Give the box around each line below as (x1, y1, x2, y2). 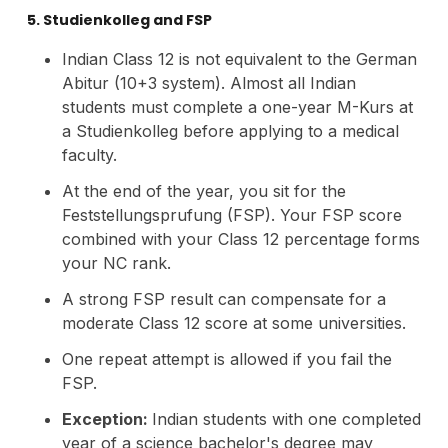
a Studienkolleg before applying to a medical (61, 120, 399, 141)
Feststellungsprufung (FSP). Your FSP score (61, 204, 402, 225)
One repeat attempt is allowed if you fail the (61, 348, 392, 369)
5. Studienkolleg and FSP (26, 9, 212, 30)
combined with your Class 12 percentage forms (61, 228, 420, 249)
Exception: (61, 408, 152, 429)
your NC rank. (61, 252, 171, 273)
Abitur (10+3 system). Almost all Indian (61, 72, 356, 93)
